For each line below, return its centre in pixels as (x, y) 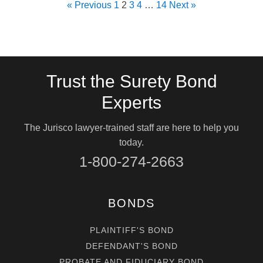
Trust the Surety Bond (131, 81)
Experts (131, 102)
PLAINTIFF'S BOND (131, 230)
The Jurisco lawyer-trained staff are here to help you (131, 127)
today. (131, 142)
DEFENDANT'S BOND (131, 246)
